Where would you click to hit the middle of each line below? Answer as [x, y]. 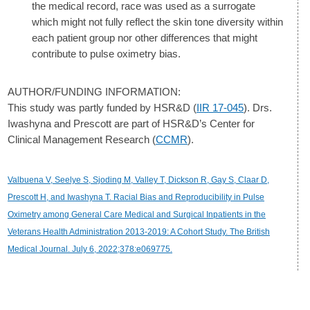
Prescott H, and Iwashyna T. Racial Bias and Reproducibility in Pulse [136, 198]
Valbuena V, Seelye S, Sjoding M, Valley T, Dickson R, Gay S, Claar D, [138, 180]
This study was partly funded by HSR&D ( [102, 107]
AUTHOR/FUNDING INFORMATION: [94, 91]
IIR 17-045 [220, 107]
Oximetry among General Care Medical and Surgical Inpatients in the [137, 215]
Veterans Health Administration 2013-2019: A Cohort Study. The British [139, 232]
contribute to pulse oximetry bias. [106, 53]
